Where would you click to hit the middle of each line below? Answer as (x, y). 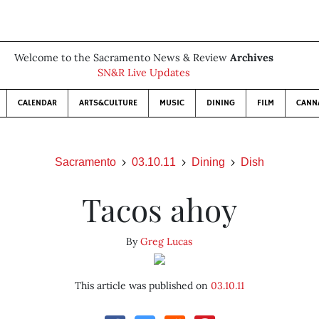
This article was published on (142, 286)
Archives (252, 58)
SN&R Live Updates (144, 73)
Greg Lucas (167, 241)
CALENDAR (37, 103)
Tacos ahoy (159, 209)
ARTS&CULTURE (108, 103)
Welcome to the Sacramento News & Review (122, 58)
